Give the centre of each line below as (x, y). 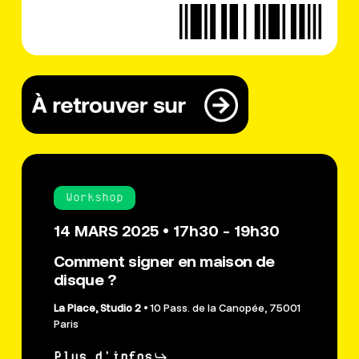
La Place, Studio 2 (98, 309)
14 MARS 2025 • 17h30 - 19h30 (166, 230)
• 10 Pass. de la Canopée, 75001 (222, 309)
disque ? (85, 279)
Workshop (94, 198)
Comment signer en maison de (164, 261)
